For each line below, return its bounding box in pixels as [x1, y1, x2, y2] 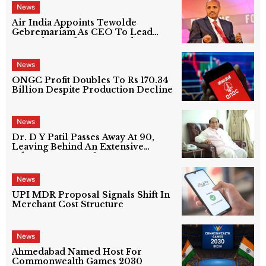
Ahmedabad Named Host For [12, 246, 142, 258]
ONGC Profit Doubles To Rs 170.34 [12, 74, 169, 85]
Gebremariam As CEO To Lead [12, 27, 153, 38]
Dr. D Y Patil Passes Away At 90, [12, 132, 155, 143]
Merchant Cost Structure [12, 198, 124, 210]
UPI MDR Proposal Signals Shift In [12, 189, 170, 200]
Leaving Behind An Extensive [12, 141, 144, 153]
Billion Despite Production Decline [12, 84, 173, 95]
